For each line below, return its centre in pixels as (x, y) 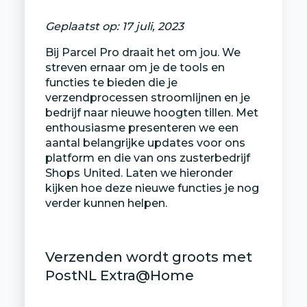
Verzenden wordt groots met (148, 257)
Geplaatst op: (83, 26)
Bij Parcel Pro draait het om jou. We (143, 52)
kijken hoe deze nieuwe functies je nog (152, 188)
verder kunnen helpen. (106, 203)
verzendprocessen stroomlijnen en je (147, 97)
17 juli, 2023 (152, 26)
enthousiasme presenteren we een (142, 127)
